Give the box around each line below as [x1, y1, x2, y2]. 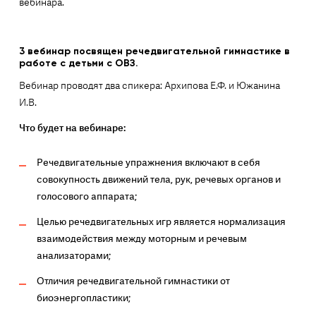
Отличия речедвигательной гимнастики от [36, 274, 230, 288]
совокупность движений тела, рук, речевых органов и [36, 173, 281, 186]
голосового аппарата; [36, 190, 137, 203]
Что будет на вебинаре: [18, 121, 126, 135]
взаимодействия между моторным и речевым [36, 232, 247, 245]
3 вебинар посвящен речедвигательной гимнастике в [18, 45, 290, 57]
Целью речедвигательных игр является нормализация [36, 215, 286, 229]
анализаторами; [36, 249, 111, 262]
